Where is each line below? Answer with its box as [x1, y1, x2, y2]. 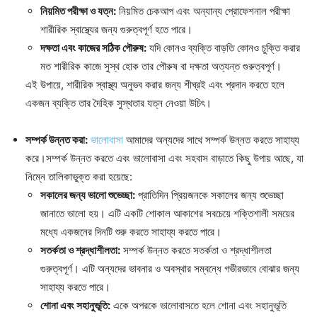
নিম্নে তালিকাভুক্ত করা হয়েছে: [25, 170, 132, 184]
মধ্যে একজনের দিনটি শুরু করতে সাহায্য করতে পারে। [40, 225, 221, 239]
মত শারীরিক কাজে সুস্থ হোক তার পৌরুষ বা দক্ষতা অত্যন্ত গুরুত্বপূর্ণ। [40, 59, 282, 74]
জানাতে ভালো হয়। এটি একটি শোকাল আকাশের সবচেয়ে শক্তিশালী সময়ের [40, 207, 294, 221]
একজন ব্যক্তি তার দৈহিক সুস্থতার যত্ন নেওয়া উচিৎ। [25, 96, 212, 110]
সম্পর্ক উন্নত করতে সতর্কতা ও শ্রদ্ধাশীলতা [120, 243, 272, 258]
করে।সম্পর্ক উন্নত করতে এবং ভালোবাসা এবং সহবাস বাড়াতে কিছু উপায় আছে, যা [25, 151, 304, 166]
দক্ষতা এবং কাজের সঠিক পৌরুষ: [40, 41, 146, 55]
